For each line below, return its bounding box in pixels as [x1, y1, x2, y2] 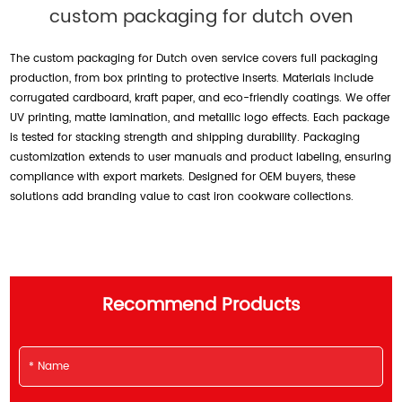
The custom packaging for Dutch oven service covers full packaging [10, 50, 379, 68]
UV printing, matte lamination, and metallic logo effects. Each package [10, 109, 390, 127]
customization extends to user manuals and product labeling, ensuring [10, 149, 392, 167]
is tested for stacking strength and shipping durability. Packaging [10, 129, 361, 147]
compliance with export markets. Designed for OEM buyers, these [10, 169, 356, 187]
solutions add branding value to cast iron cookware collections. [10, 188, 354, 206]
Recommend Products [101, 291, 301, 321]
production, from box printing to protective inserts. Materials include [10, 70, 374, 88]
